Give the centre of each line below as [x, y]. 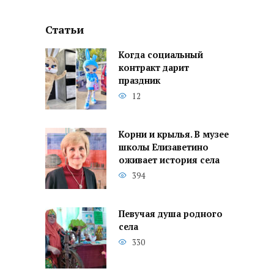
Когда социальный [161, 55]
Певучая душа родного [171, 214]
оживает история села [169, 160]
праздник [139, 81]
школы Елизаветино [164, 147]
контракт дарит [154, 68]
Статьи [65, 29]
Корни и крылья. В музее [174, 135]
